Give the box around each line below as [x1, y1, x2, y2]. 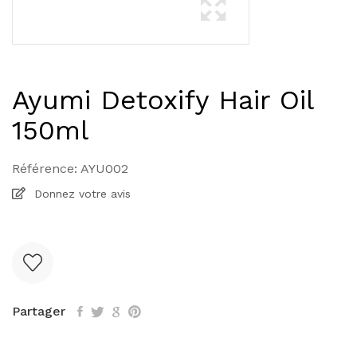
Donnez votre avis [30, 187, 131, 200]
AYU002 [77, 161, 128, 176]
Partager [12, 304, 65, 319]
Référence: [12, 161, 77, 176]
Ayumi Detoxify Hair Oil [12, 84, 313, 116]
